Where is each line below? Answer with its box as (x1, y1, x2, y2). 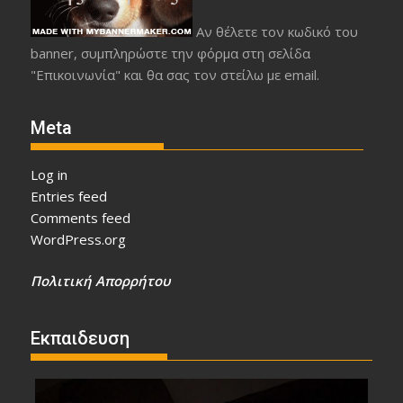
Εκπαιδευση (31, 327, 130, 349)
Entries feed (31, 186, 108, 205)
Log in (31, 165, 68, 184)
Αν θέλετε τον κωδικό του (193, 22, 359, 41)
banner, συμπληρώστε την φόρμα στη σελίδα (31, 44, 311, 63)
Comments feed (31, 208, 131, 227)
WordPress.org (31, 229, 127, 248)
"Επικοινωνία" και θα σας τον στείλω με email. (31, 66, 320, 85)
